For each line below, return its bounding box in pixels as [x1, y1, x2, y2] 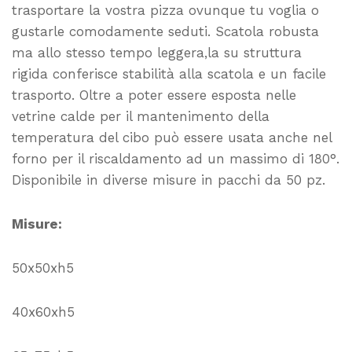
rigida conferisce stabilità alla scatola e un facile [12, 66, 326, 82]
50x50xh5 [12, 259, 74, 276]
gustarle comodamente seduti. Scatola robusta [12, 24, 319, 39]
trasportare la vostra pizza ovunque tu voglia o [12, 2, 319, 18]
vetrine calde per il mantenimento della [12, 108, 269, 124]
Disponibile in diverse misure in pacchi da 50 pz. [12, 172, 325, 188]
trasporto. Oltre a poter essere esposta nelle [12, 87, 296, 103]
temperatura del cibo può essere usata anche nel [12, 130, 332, 145]
